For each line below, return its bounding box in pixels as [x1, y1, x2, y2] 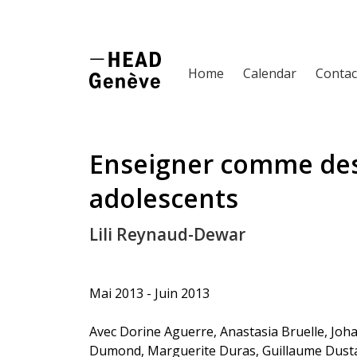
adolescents [89, 180, 238, 215]
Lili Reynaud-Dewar [89, 222, 245, 245]
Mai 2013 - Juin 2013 [89, 284, 210, 302]
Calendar [243, 65, 296, 83]
